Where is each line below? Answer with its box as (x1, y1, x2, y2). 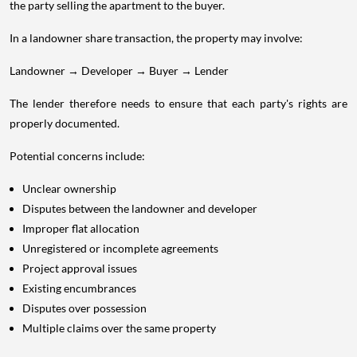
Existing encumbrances (22, 280, 136, 295)
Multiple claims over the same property (22, 320, 216, 335)
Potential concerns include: (10, 148, 145, 163)
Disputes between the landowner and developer (22, 201, 257, 215)
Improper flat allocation (22, 221, 139, 235)
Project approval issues (22, 261, 137, 275)
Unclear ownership (22, 181, 116, 195)
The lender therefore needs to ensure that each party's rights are (10, 96, 347, 110)
